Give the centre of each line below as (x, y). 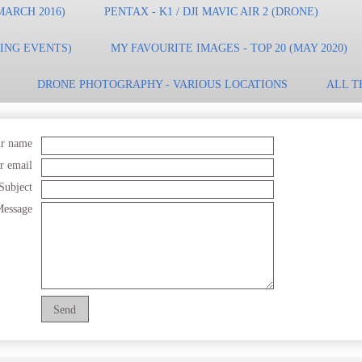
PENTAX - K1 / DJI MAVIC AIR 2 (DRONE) (211, 12)
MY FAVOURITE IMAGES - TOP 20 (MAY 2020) (229, 48)
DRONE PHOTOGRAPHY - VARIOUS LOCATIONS (162, 84)
